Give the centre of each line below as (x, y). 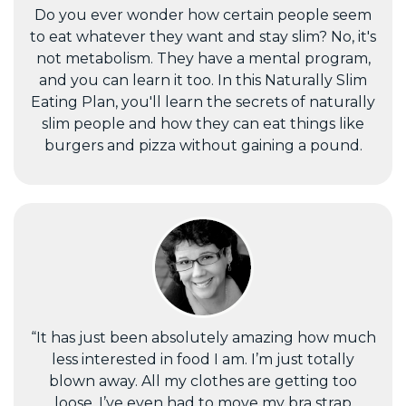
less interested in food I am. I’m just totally (203, 359)
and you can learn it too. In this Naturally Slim (203, 80)
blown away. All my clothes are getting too (203, 381)
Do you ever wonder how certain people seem (203, 14)
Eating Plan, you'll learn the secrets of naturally (203, 101)
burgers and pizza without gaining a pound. (203, 145)
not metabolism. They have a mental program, (203, 58)
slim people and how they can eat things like (203, 123)
